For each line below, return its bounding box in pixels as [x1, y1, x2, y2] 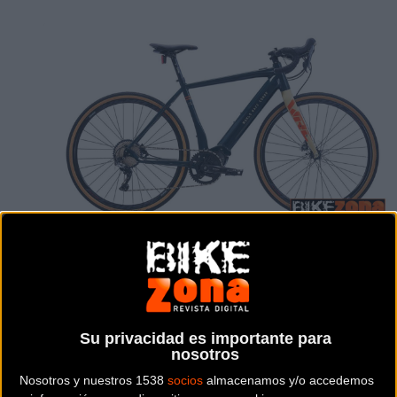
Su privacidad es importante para [79, 329, 331, 347]
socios [167, 372, 203, 387]
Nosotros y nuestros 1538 [19, 372, 167, 387]
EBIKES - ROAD [144, 315, 253, 339]
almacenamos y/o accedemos [203, 372, 374, 387]
